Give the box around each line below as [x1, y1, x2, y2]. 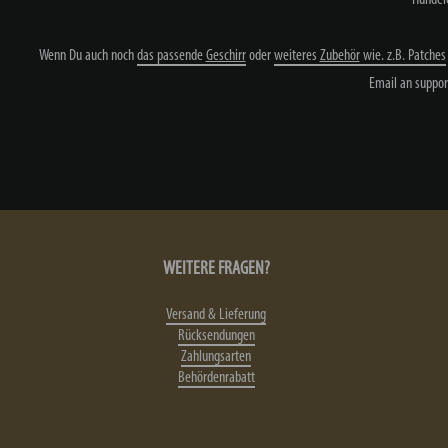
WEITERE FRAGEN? [162, 259, 270, 279]
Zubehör [319, 47, 360, 64]
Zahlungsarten [181, 348, 251, 365]
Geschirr [205, 47, 246, 64]
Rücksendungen [177, 327, 255, 344]
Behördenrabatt [177, 369, 255, 386]
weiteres [273, 47, 320, 64]
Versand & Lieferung [166, 306, 266, 323]
